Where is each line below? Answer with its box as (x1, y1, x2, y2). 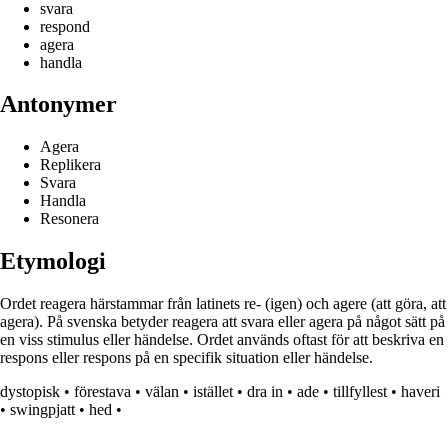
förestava (74, 383, 131, 401)
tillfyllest (333, 383, 387, 401)
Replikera (40, 156, 101, 174)
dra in (247, 383, 283, 401)
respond (40, 17, 90, 35)
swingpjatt (10, 401, 75, 419)
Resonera (40, 210, 99, 228)
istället (193, 383, 233, 401)
